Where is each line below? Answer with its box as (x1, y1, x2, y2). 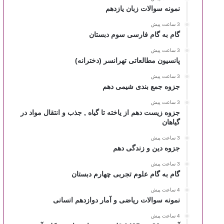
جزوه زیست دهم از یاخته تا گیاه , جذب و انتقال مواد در (20, 108, 180, 116)
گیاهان (162, 118, 180, 126)
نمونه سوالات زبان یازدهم (105, 4, 180, 12)
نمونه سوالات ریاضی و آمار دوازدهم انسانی (53, 196, 180, 204)
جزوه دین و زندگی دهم (113, 144, 180, 152)
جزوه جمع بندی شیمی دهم (102, 82, 180, 90)
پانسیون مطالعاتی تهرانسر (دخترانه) (75, 56, 180, 64)
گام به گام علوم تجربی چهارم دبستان (71, 170, 180, 178)
